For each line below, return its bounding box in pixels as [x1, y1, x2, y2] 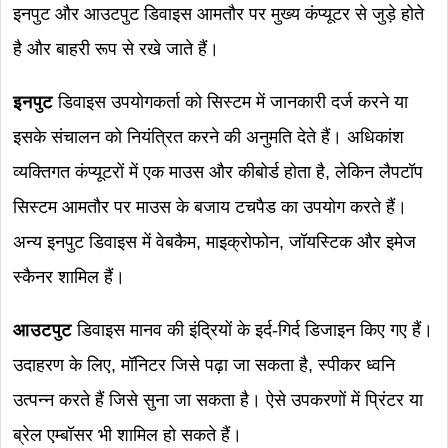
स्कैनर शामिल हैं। [13, 267, 125, 287]
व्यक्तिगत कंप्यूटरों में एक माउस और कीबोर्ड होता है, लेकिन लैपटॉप [13, 162, 423, 182]
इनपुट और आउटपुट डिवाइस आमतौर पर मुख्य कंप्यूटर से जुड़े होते [13, 4, 424, 24]
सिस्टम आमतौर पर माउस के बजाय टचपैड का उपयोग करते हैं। [13, 197, 407, 217]
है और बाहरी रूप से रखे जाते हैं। [13, 39, 224, 59]
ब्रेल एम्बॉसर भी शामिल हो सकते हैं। [13, 425, 242, 445]
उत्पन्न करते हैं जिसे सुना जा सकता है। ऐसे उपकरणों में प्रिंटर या [13, 390, 423, 410]
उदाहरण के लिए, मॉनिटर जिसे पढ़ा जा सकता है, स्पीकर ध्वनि [13, 355, 395, 375]
